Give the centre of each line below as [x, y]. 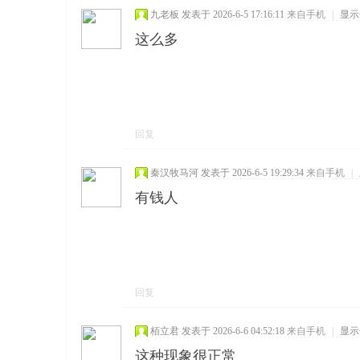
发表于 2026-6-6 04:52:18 [233, 331]
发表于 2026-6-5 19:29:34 [252, 173]
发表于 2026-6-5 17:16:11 [233, 14]
